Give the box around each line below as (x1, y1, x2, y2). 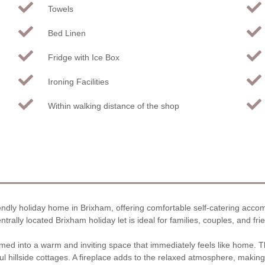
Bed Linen (47, 28, 86, 38)
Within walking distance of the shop (47, 101, 179, 111)
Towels (47, 4, 73, 14)
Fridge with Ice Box (47, 52, 119, 62)
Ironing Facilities (47, 76, 109, 86)
